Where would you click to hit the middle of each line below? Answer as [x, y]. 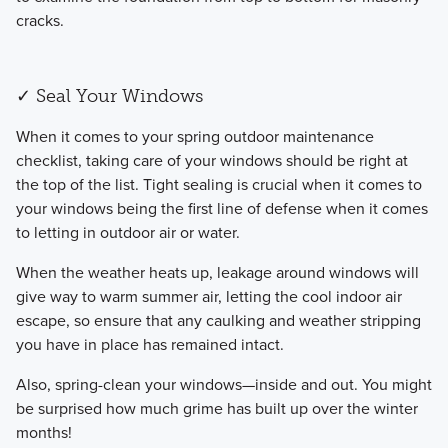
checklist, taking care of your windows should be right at [211, 160]
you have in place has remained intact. [149, 344]
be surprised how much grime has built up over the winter [216, 408]
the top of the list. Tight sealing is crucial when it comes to [218, 184]
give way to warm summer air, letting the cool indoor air [208, 296]
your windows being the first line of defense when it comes [221, 208]
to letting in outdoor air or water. [127, 232]
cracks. [39, 21]
